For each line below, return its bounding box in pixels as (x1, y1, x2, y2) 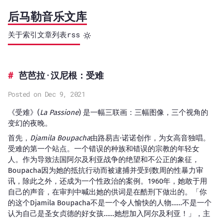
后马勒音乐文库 (7, 9, 87, 24)
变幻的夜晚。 (7, 119, 52, 128)
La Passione (39, 108, 79, 117)
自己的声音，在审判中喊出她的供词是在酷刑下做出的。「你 (7, 187, 207, 196)
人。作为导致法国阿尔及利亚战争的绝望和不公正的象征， (7, 155, 199, 164)
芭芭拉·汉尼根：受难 (18, 69, 104, 81)
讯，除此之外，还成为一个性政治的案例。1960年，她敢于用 (7, 176, 207, 186)
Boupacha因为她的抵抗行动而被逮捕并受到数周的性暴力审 (7, 165, 203, 175)
